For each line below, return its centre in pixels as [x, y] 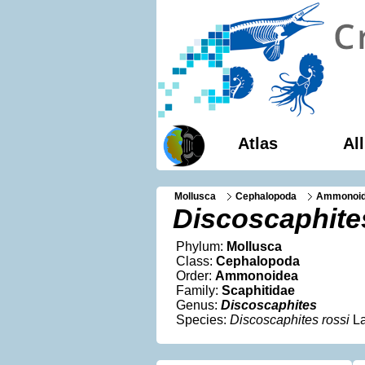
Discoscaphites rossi [290, 320]
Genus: [198, 305]
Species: [203, 320]
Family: [199, 290]
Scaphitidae [258, 290]
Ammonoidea [257, 276]
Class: [196, 261]
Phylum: [201, 246]
